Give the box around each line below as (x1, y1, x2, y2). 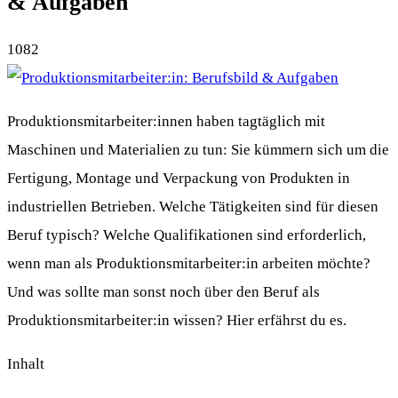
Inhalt (7, 355, 44, 373)
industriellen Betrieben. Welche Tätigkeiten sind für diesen (7, 198, 378, 216)
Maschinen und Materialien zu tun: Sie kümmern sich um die (7, 141, 389, 159)
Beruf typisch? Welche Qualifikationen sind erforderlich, (7, 227, 366, 244)
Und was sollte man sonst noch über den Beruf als (7, 283, 320, 301)
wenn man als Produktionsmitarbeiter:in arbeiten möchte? (7, 255, 370, 273)
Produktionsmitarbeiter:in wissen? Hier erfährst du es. (7, 312, 346, 330)
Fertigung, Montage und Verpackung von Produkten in (7, 170, 350, 187)
